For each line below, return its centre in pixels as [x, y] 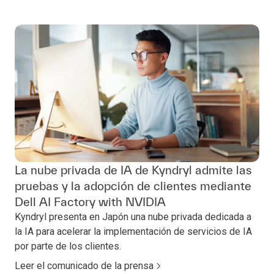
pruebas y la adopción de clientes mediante [133, 186]
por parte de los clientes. [68, 246]
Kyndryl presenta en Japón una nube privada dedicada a [133, 217]
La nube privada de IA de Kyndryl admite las [133, 170]
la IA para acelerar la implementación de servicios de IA [133, 232]
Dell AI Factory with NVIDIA [90, 202]
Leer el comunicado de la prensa [84, 266]
